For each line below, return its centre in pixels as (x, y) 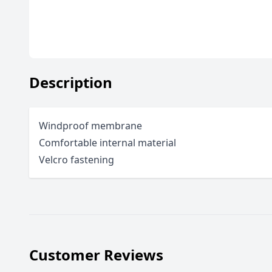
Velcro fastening (76, 160)
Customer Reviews (96, 255)
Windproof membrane (90, 126)
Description (71, 82)
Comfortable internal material (107, 143)
